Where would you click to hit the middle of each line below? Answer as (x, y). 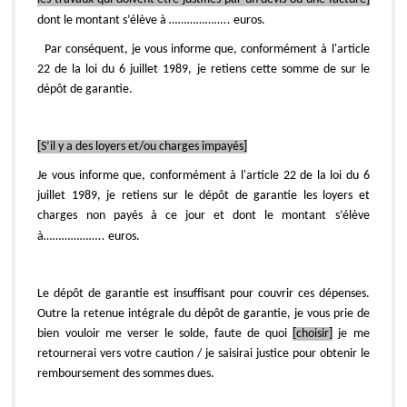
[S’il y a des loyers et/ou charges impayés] (143, 146)
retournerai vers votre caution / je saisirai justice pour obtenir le (203, 353)
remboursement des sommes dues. (126, 373)
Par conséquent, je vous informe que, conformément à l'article (207, 49)
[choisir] (313, 333)
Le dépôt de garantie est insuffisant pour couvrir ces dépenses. (203, 293)
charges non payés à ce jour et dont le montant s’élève (203, 215)
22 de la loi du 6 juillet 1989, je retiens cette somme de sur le (203, 69)
